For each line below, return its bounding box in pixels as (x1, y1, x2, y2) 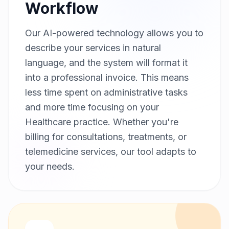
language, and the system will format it (25, 57, 188, 68)
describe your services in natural (25, 42, 161, 53)
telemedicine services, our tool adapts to (25, 146, 196, 157)
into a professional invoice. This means (25, 72, 189, 83)
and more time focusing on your (25, 101, 159, 112)
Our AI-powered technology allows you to (25, 27, 203, 38)
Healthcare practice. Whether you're (25, 116, 178, 127)
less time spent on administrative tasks (25, 86, 188, 98)
